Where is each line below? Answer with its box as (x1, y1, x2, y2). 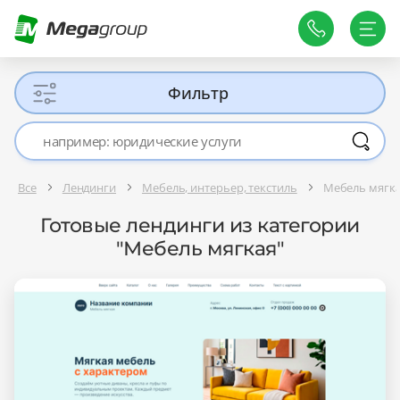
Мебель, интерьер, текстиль (142, 179, 297, 196)
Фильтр (168, 82, 229, 104)
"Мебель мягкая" (115, 237, 285, 262)
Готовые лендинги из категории (40, 213, 360, 238)
